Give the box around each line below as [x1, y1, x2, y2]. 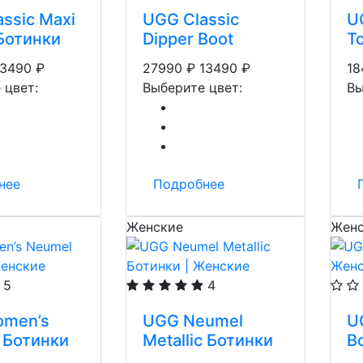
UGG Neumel [143, 311, 243, 331]
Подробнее [153, 176, 224, 192]
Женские [126, 219, 183, 235]
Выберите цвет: [143, 79, 242, 96]
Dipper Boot [143, 29, 233, 49]
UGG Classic [143, 10, 239, 29]
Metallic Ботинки [143, 331, 273, 350]
